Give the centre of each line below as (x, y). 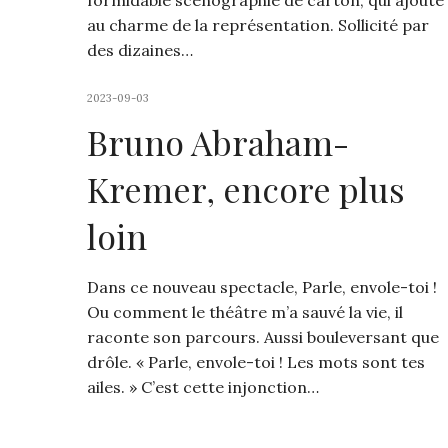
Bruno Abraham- (218, 142)
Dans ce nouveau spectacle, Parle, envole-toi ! (262, 287)
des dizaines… (140, 50)
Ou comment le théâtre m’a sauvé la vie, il (245, 312)
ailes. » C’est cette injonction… (203, 387)
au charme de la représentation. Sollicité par (258, 25)
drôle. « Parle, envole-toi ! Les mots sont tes (256, 362)
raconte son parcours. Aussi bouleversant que (263, 337)
